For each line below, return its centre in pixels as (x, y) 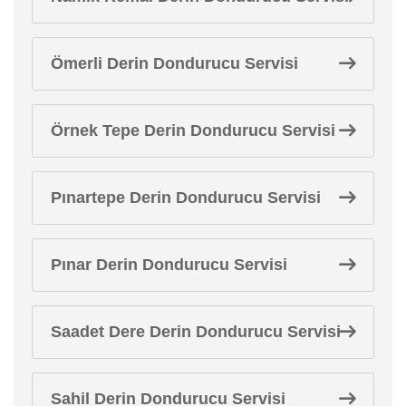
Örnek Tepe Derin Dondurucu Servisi (193, 130)
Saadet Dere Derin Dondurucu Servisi (196, 331)
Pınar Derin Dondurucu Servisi (169, 264)
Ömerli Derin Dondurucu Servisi (174, 63)
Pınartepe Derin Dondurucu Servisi (186, 197)
